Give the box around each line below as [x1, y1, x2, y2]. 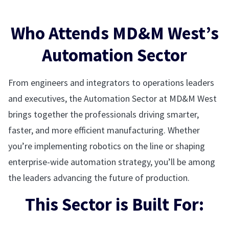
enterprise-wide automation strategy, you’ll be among [8, 155, 215, 168]
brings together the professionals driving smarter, [8, 108, 199, 120]
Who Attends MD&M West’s [10, 21, 219, 44]
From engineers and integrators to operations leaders [8, 76, 214, 88]
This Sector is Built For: [25, 193, 204, 216]
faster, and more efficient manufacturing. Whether [8, 124, 200, 136]
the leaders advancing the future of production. [8, 171, 190, 184]
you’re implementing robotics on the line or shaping [8, 140, 205, 152]
